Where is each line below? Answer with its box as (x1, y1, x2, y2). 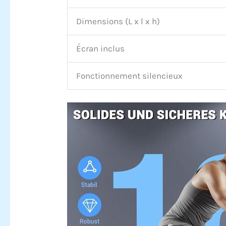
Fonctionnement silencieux (76, 70, 183, 81)
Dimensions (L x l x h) (76, 16, 160, 26)
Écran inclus (76, 43, 125, 53)
